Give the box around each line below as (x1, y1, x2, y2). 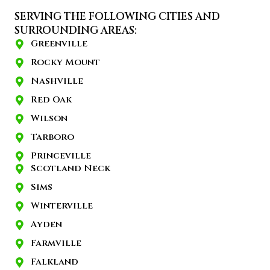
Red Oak (31, 93, 72, 107)
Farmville (31, 237, 81, 250)
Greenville (31, 37, 87, 51)
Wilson (31, 112, 67, 125)
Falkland (31, 256, 78, 269)
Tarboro (31, 131, 74, 144)
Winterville (31, 199, 93, 213)
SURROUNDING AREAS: (14, 24, 137, 38)
